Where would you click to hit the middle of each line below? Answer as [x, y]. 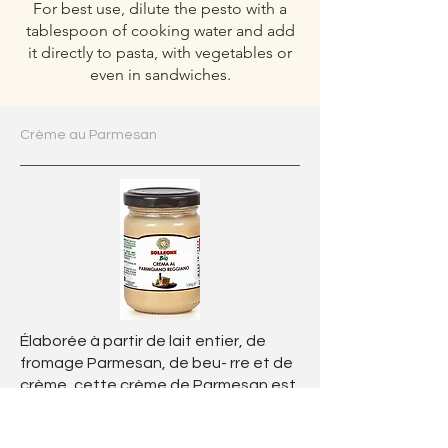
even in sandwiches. [160, 74]
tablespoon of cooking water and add [160, 30]
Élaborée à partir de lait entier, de [143, 341]
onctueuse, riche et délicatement [144, 407]
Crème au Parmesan [88, 135]
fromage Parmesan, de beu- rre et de [156, 363]
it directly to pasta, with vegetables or [160, 52]
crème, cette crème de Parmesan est [158, 385]
